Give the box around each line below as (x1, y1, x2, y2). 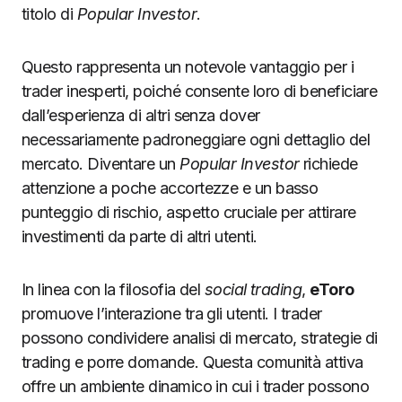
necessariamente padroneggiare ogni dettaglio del (22, 130, 371, 150)
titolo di (22, 4, 77, 24)
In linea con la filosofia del (22, 280, 205, 300)
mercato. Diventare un (22, 154, 180, 174)
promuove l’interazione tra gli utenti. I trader (22, 304, 322, 324)
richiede (299, 154, 358, 174)
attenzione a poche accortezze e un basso (22, 179, 319, 198)
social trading (204, 280, 302, 300)
